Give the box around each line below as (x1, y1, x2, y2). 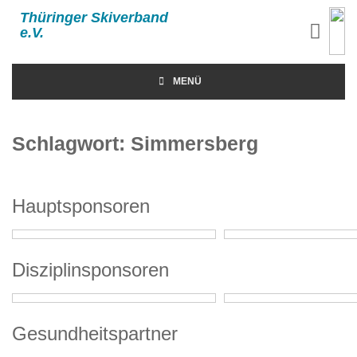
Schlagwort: (12, 132, 131, 155)
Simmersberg (131, 132, 258, 155)
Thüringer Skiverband (20, 10, 168, 25)
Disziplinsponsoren (12, 259, 169, 280)
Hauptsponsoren (12, 195, 150, 217)
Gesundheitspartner (12, 323, 178, 344)
